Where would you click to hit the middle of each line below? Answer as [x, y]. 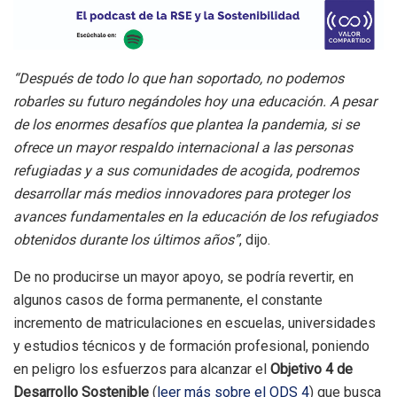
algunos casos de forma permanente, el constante [168, 300]
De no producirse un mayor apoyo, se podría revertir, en [183, 277]
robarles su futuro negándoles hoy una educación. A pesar [195, 102]
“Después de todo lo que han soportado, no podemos [179, 79]
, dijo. [255, 240]
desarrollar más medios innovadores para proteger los [182, 194]
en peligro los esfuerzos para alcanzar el [142, 370]
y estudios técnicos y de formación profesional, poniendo [191, 346]
